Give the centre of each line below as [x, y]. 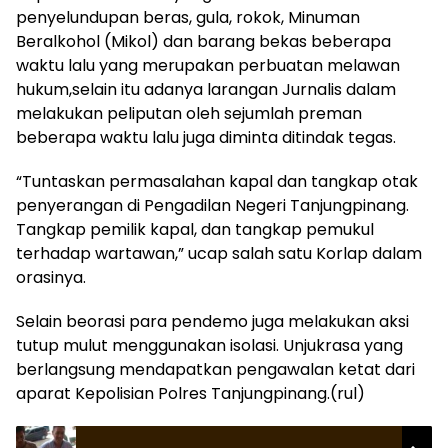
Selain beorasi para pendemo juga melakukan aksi [212, 321]
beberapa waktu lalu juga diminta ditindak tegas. [206, 137]
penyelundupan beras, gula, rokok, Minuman [188, 17]
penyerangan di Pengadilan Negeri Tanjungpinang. [212, 205]
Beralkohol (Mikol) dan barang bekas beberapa [203, 41]
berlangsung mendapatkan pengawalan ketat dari [215, 369]
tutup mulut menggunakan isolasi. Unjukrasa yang [209, 345]
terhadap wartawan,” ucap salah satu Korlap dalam [219, 253]
